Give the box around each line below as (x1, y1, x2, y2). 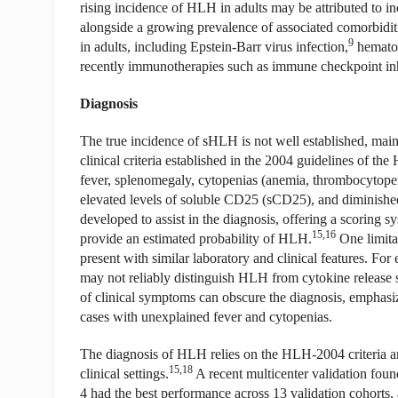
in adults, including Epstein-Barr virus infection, (79, 39, 348, 54)
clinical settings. (79, 366, 169, 381)
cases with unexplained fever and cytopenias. (79, 309, 332, 324)
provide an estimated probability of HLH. (79, 231, 312, 246)
